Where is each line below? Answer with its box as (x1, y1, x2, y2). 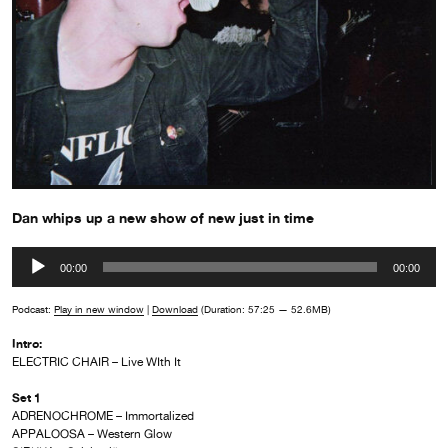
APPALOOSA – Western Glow (12, 427, 172, 442)
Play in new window (54, 303, 144, 316)
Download (152, 303, 198, 316)
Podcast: (12, 303, 54, 316)
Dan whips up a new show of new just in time (12, 209, 314, 227)
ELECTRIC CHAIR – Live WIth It (12, 355, 181, 370)
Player (11, 272, 56, 292)
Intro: (12, 336, 42, 352)
